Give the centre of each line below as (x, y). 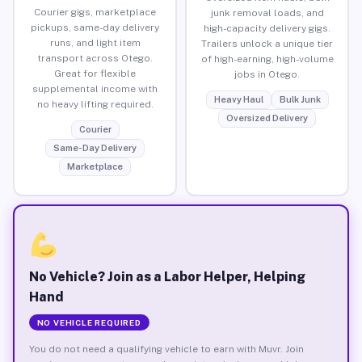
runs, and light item (95, 42)
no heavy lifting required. (95, 104)
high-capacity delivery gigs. (267, 28)
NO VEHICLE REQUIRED (89, 322)
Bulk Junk (300, 99)
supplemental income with (95, 88)
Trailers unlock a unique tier (267, 43)
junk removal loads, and (267, 13)
